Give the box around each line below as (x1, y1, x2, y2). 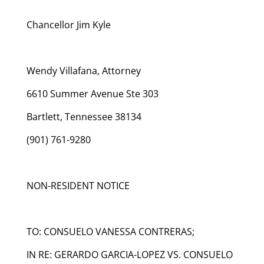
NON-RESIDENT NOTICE (26, 179, 130, 192)
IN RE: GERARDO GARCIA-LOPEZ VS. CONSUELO (26, 247, 233, 261)
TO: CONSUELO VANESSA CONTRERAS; (26, 225, 194, 238)
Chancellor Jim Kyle (26, 18, 111, 31)
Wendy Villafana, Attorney (26, 64, 141, 77)
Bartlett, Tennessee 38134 (26, 110, 141, 123)
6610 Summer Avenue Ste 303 (26, 87, 159, 100)
